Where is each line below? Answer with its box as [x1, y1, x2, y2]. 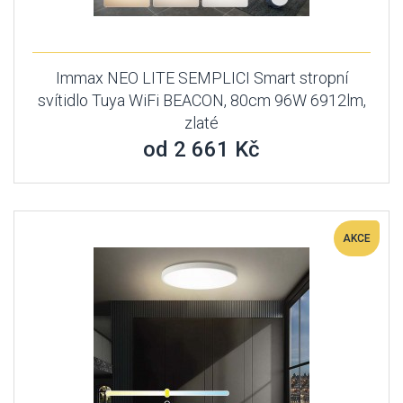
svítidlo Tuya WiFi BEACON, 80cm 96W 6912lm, [37, 91, 366, 110]
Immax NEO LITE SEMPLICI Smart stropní [55, 68, 348, 87]
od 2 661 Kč [143, 137, 260, 162]
